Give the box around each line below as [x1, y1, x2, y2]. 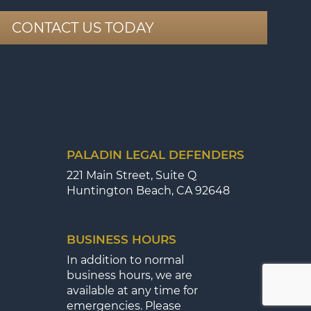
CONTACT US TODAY [12, 19, 154, 36]
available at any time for [67, 283, 198, 297]
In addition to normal [67, 253, 184, 267]
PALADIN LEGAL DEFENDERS [67, 147, 244, 162]
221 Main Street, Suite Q [67, 168, 196, 182]
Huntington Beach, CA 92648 [67, 183, 230, 197]
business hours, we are [67, 268, 192, 282]
